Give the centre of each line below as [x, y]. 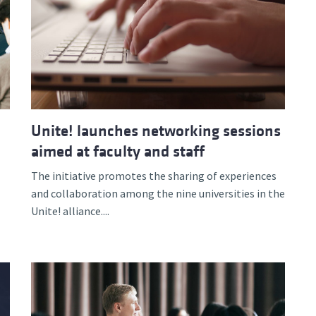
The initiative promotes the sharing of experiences [154, 176]
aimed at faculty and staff [118, 151]
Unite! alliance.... [70, 211]
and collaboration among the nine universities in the [158, 193]
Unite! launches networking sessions [156, 131]
